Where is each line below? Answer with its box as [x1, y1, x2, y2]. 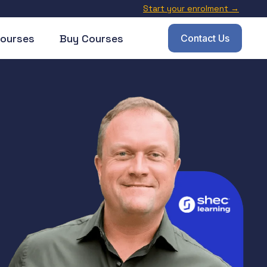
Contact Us [181, 32, 229, 44]
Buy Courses [59, 31, 123, 45]
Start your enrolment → [143, 3, 239, 14]
